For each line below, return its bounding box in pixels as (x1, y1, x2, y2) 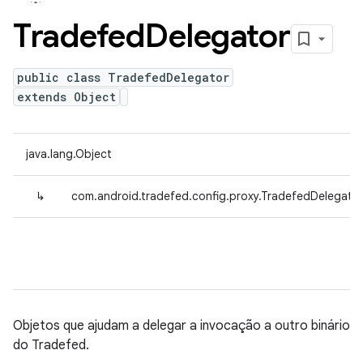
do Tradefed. (13, 337, 89, 353)
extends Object (17, 89, 116, 105)
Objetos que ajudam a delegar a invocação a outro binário (13, 318, 350, 334)
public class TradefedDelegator (17, 70, 229, 85)
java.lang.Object (26, 147, 112, 161)
